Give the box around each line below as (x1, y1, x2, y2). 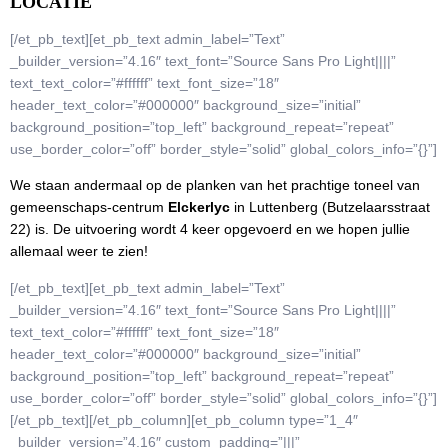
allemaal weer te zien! (10, 243, 148, 260)
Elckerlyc (168, 199, 234, 216)
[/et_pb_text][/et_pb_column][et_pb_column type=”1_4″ (10, 411, 358, 428)
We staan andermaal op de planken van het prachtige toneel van (10, 177, 420, 194)
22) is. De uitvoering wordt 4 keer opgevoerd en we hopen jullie (10, 221, 410, 238)
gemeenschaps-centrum (10, 199, 168, 216)
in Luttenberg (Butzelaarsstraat (234, 199, 430, 216)
